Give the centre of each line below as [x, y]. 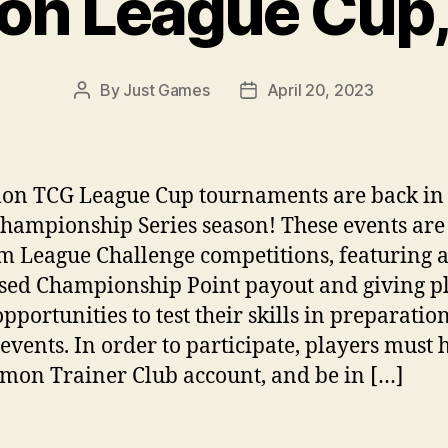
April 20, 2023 [320, 89]
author [105, 115]
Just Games [166, 89]
